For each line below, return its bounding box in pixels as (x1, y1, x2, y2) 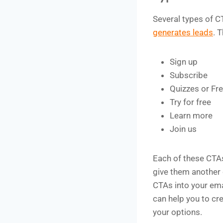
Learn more (170, 110, 213, 120)
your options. (153, 207, 202, 217)
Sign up (170, 56, 198, 67)
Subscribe (170, 70, 208, 80)
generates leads (153, 27, 213, 37)
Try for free (170, 97, 211, 107)
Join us (170, 123, 197, 134)
